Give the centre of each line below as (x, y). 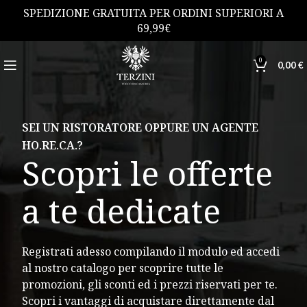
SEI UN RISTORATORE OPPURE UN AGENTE (140, 127)
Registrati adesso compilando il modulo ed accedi (151, 251)
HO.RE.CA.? (52, 145)
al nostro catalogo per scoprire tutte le (123, 268)
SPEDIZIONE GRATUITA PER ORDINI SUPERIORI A (153, 13)
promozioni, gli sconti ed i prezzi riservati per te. (150, 284)
